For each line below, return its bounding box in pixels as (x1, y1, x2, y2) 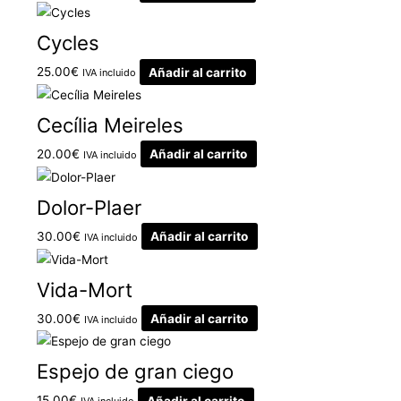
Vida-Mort (37, 277, 133, 302)
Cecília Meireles (37, 113, 184, 138)
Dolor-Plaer (37, 194, 142, 219)
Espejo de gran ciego (37, 359, 235, 384)
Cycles (37, 30, 100, 55)
